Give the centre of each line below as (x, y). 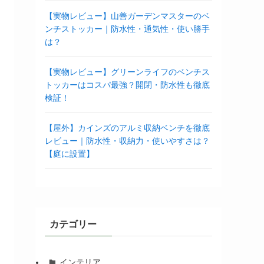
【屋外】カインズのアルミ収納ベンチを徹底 (127, 128)
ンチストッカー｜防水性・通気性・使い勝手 (127, 29)
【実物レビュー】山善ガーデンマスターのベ (127, 16)
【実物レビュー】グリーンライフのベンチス (127, 72)
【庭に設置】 (70, 154)
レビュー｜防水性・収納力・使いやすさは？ (127, 141)
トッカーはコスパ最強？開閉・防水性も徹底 (127, 85)
